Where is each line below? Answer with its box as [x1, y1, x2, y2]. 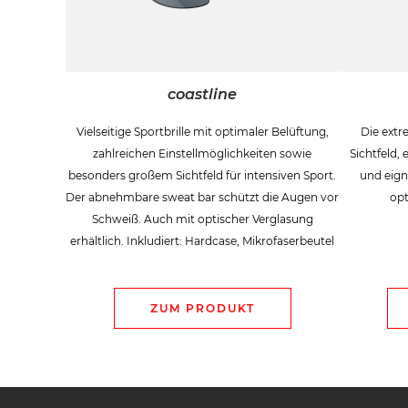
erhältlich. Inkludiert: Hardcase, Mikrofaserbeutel [70, 233, 334, 248]
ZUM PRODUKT [149, 301, 255, 315]
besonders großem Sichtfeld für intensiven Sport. [68, 168, 336, 182]
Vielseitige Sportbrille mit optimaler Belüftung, [76, 124, 329, 138]
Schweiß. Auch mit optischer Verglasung [91, 211, 313, 226]
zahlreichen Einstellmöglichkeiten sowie [93, 146, 311, 160]
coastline [168, 85, 237, 103]
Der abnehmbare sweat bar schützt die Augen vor [66, 189, 339, 204]
